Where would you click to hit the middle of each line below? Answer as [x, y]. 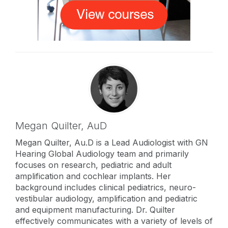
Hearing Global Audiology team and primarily [102, 153]
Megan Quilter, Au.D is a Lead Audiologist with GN [112, 142]
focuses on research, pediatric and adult [93, 165]
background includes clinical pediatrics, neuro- [106, 187]
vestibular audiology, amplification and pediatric [106, 198]
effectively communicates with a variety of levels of [114, 221]
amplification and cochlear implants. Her [93, 176]
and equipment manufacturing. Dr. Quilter [95, 209]
